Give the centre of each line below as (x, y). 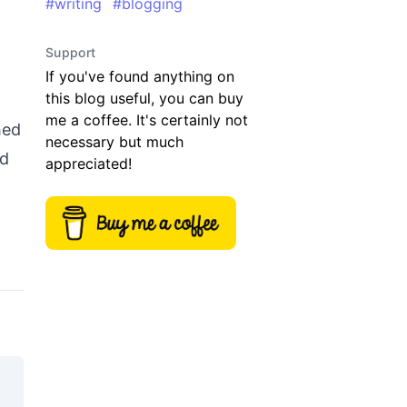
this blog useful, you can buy (144, 98)
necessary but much (114, 142)
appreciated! (89, 164)
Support (71, 52)
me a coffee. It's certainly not (147, 120)
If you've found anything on (140, 76)
